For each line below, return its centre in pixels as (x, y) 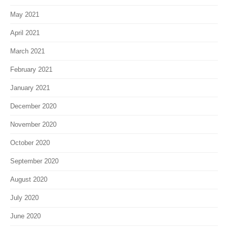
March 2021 (27, 51)
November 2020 (33, 124)
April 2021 (25, 33)
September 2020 (34, 161)
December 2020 (33, 106)
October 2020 (30, 142)
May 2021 (25, 14)
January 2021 (30, 88)
